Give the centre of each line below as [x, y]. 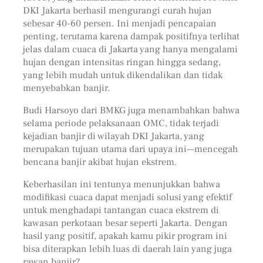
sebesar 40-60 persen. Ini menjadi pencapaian [119, 23]
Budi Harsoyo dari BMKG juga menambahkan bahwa [131, 110]
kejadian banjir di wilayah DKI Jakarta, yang [113, 136]
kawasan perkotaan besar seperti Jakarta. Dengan [125, 223]
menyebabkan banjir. [66, 87]
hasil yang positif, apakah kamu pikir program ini [125, 236]
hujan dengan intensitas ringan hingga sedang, [122, 62]
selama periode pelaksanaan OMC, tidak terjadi [121, 123]
